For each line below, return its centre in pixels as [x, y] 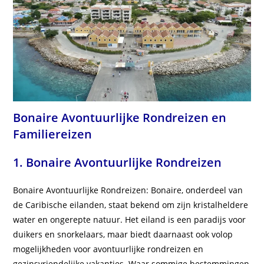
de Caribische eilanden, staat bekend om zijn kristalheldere [131, 205]
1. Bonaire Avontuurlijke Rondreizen [118, 163]
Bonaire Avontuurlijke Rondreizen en [120, 118]
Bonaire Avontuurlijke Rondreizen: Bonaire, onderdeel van [128, 190]
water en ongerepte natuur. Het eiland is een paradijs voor [130, 220]
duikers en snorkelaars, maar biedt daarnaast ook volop [123, 235]
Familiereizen [53, 134]
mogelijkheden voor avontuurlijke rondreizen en [108, 249]
